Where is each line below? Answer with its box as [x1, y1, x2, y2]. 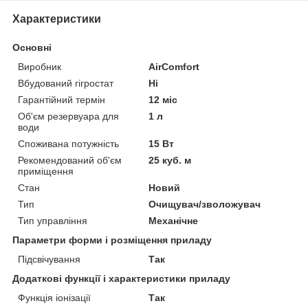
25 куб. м [148, 154, 192, 166]
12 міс [148, 93, 178, 105]
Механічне [148, 214, 199, 226]
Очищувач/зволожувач [148, 198, 261, 210]
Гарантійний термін [18, 93, 105, 105]
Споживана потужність [18, 137, 119, 149]
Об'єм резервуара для [18, 110, 119, 122]
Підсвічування [18, 253, 80, 265]
